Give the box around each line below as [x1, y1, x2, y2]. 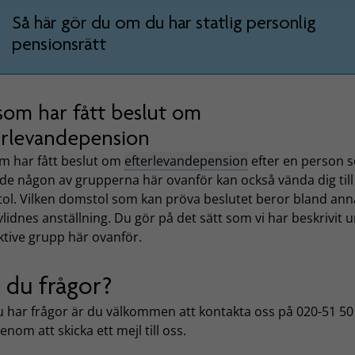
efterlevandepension [124, 152, 248, 170]
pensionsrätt [11, 32, 106, 55]
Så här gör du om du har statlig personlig [11, 11, 315, 33]
